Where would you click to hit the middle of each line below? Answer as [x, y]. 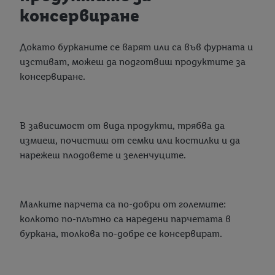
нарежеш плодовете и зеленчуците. [103, 155]
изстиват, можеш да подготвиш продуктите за [133, 61]
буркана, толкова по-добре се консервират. [121, 233]
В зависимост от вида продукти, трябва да [122, 125]
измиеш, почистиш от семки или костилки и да [130, 140]
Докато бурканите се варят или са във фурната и [136, 47]
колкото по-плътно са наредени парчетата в [125, 219]
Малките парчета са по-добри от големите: [123, 204]
